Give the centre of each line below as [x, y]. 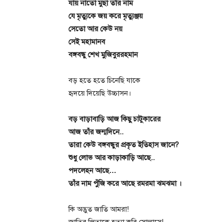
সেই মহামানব [87, 42]
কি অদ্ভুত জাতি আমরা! [99, 209]
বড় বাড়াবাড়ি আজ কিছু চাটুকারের [114, 119]
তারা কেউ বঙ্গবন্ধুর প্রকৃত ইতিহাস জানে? [124, 145]
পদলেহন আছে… [92, 170]
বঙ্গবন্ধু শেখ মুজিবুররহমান [103, 55]
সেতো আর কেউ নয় [95, 29]
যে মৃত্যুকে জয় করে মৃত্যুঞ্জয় [106, 16]
